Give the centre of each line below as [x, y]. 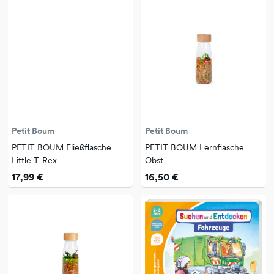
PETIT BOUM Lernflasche [194, 148]
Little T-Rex [34, 161]
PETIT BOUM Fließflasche [61, 148]
